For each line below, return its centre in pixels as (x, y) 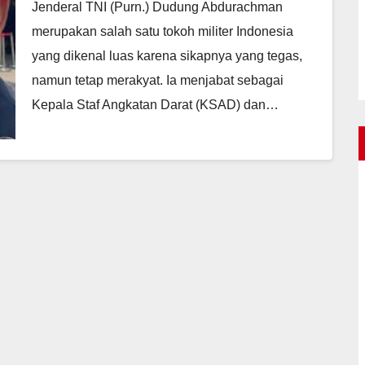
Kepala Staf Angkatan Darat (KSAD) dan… (155, 105)
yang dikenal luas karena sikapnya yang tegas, (167, 56)
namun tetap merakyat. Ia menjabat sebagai (158, 80)
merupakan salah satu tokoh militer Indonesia (163, 31)
